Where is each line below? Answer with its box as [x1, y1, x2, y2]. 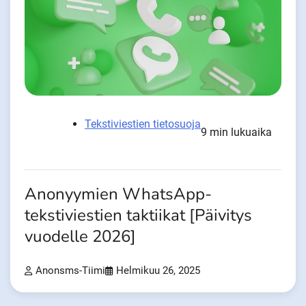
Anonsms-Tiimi [36, 265, 105, 277]
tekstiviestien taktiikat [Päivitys [25, 204, 252, 227]
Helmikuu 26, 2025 [116, 265, 200, 277]
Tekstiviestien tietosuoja [85, 117, 201, 131]
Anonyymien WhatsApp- [25, 183, 212, 206]
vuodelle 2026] [25, 225, 136, 249]
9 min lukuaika [201, 126, 272, 139]
